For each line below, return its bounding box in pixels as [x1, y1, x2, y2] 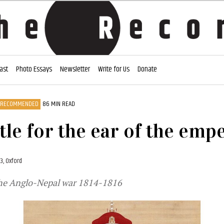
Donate [137, 63, 157, 75]
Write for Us [98, 63, 129, 75]
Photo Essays [16, 63, 52, 75]
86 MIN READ [42, 98, 75, 109]
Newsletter [60, 63, 90, 75]
